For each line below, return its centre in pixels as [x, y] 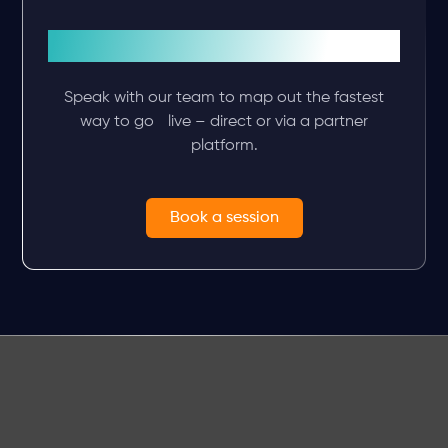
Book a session [224, 218]
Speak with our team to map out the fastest [224, 98]
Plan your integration [224, 46]
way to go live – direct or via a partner [224, 122]
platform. [224, 146]
